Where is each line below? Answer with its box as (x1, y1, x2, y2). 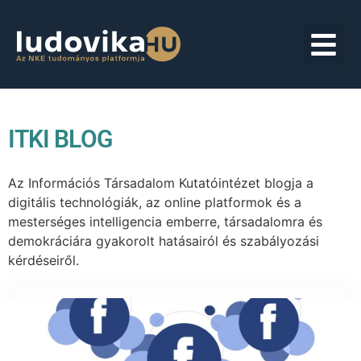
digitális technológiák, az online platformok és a (8, 194, 301, 210)
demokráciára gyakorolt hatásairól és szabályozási (8, 233, 319, 249)
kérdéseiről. (8, 252, 79, 268)
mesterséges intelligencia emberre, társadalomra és (8, 214, 322, 230)
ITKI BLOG (8, 125, 112, 153)
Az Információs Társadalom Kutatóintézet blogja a (8, 175, 313, 191)
